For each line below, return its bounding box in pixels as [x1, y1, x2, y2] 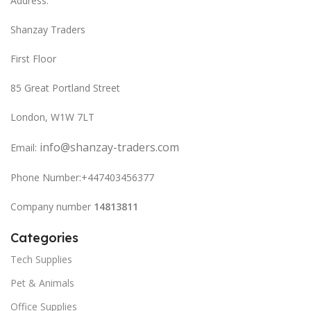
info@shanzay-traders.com [37, 139, 179, 155]
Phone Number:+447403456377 [10, 170, 154, 184]
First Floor [10, 51, 56, 65]
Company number [10, 199, 94, 213]
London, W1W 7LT [10, 110, 94, 124]
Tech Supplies [10, 252, 72, 266]
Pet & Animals [10, 276, 74, 289]
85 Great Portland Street [10, 81, 120, 94]
